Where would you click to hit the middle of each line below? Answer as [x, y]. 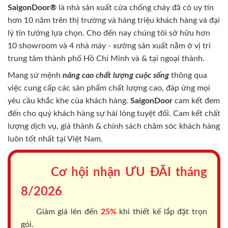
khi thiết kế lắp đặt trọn [162, 211]
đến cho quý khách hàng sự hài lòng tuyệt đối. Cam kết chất [114, 113]
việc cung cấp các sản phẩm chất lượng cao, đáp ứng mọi [109, 88]
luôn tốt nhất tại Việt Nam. [55, 139]
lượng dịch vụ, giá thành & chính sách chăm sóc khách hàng [114, 126]
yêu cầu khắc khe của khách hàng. [69, 101]
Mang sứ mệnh [34, 75]
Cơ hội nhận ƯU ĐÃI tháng [129, 172]
